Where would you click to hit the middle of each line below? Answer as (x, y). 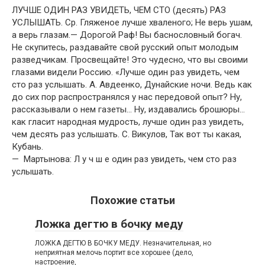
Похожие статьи (132, 200)
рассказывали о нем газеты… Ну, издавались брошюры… (128, 109)
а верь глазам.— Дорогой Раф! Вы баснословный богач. (127, 35)
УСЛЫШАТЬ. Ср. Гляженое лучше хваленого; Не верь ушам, (132, 22)
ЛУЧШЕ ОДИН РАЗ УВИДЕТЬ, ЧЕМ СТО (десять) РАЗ (119, 10)
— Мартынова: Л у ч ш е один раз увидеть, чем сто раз (124, 159)
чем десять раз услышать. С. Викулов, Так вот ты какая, (127, 134)
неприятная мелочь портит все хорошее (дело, (114, 253)
